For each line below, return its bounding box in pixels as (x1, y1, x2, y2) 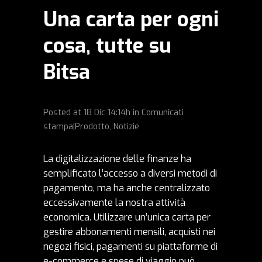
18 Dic (84, 106, 105, 118)
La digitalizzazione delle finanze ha (43, 152, 191, 165)
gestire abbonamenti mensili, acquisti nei (43, 225, 215, 238)
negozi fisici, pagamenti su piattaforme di (43, 240, 218, 253)
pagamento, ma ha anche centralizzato (43, 181, 210, 194)
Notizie (113, 120, 139, 132)
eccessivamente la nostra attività (43, 196, 185, 209)
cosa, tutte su (43, 32, 171, 59)
